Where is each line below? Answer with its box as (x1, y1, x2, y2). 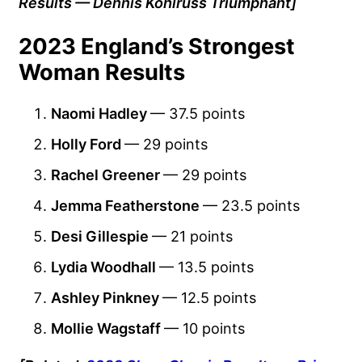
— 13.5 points (159, 257, 254, 276)
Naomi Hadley (51, 103, 150, 122)
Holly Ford (51, 134, 124, 153)
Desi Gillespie (51, 226, 152, 245)
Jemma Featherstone (51, 196, 203, 214)
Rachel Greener (51, 165, 163, 183)
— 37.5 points (150, 103, 245, 122)
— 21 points (152, 226, 233, 245)
